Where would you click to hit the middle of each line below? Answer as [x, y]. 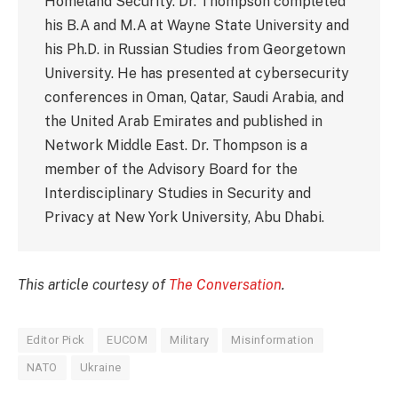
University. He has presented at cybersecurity [197, 73]
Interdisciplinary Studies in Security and [178, 193]
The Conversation [225, 285]
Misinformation [273, 340]
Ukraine [100, 368]
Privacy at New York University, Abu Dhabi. [184, 217]
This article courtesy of [93, 285]
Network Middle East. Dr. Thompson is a [176, 145]
